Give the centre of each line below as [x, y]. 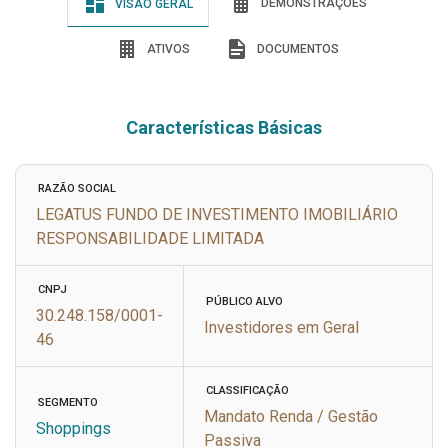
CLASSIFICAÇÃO [247, 390]
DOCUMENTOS [296, 49]
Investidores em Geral [281, 327]
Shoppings [73, 428]
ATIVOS [166, 49]
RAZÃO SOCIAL [77, 188]
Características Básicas [224, 127]
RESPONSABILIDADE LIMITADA [150, 238]
